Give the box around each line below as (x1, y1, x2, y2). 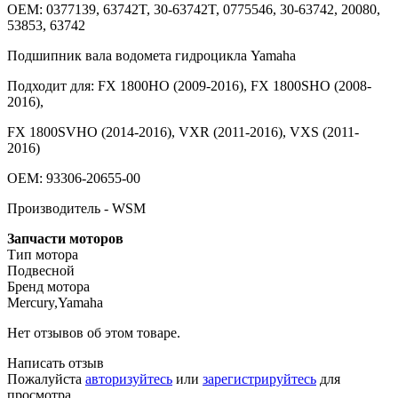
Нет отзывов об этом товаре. (7, 324, 180, 340)
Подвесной (7, 262, 75, 278)
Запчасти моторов (7, 230, 123, 246)
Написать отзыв (7, 354, 104, 370)
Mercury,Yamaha (7, 294, 103, 310)
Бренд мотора (7, 278, 90, 294)
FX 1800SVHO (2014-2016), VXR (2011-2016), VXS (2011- (7, 123, 359, 139)
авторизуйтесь (85, 370, 172, 386)
